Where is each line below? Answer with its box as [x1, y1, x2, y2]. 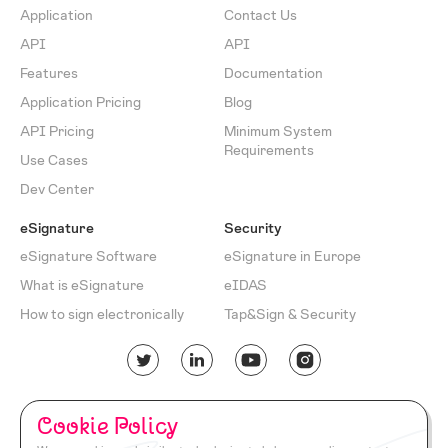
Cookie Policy [37, 410, 178, 441]
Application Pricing [20, 92, 141, 113]
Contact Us [224, 5, 297, 26]
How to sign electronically [20, 304, 184, 325]
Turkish [236, 396, 280, 415]
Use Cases [20, 150, 88, 171]
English [168, 396, 211, 415]
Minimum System [224, 121, 332, 142]
